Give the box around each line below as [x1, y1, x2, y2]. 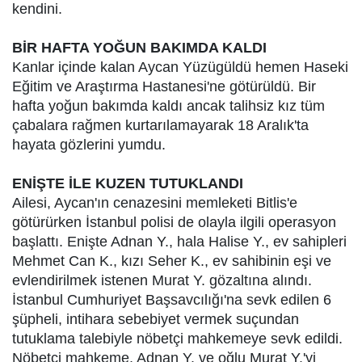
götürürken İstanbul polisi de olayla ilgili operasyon [12, 214, 336, 230]
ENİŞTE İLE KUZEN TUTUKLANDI [12, 175, 243, 192]
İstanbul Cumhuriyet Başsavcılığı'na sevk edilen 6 [12, 292, 331, 308]
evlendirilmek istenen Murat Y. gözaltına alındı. [12, 272, 312, 288]
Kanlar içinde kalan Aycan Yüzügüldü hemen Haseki [12, 59, 348, 75]
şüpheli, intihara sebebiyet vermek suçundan [12, 311, 299, 327]
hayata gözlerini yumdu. [12, 137, 170, 153]
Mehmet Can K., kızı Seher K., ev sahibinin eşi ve [12, 253, 331, 269]
